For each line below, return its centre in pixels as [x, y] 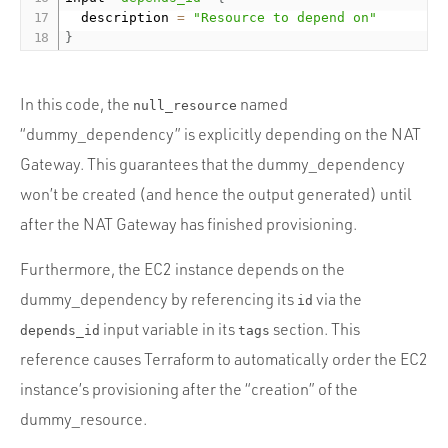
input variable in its [169, 329]
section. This [315, 329]
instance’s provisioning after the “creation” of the [189, 389]
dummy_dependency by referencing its [158, 299]
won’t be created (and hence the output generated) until [216, 194]
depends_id [60, 331]
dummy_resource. [83, 419]
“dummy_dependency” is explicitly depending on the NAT [220, 134]
